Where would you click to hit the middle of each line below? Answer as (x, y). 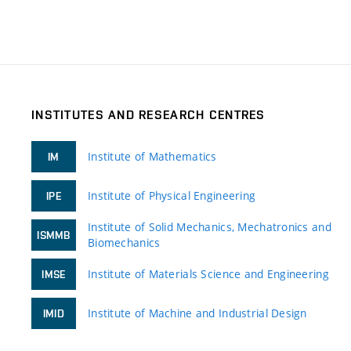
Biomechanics (124, 242)
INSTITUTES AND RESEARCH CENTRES (148, 114)
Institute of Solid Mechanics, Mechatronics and (210, 226)
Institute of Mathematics (152, 156)
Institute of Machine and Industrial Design (197, 313)
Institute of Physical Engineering (172, 195)
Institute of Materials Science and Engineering (208, 273)
